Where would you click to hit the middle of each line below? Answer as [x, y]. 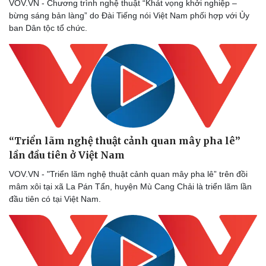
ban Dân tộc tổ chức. [48, 28]
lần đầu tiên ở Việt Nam [67, 155]
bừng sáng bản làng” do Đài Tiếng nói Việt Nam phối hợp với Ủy [129, 15]
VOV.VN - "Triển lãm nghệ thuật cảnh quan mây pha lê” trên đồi [128, 174]
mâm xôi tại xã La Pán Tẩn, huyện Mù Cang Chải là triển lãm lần [130, 186]
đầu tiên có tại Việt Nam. [55, 199]
